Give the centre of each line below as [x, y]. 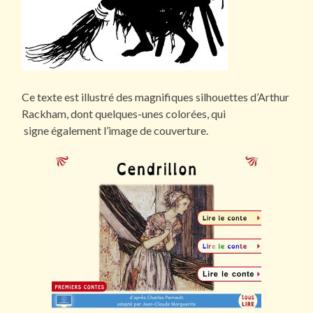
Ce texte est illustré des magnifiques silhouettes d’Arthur [156, 97]
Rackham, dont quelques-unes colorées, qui [124, 114]
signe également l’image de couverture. [115, 131]
